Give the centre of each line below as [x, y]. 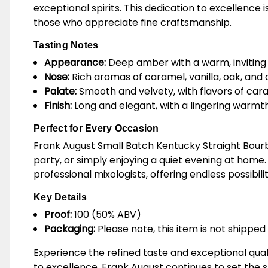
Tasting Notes [66, 45]
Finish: [58, 106]
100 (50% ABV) [107, 214]
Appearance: [75, 63]
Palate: [61, 91]
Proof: [58, 214]
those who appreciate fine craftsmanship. [133, 22]
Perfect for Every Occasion [96, 128]
